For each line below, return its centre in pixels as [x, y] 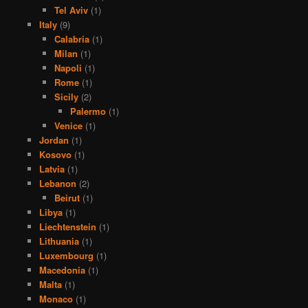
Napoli [68, 68]
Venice [69, 126]
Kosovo [55, 155]
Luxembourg [66, 256]
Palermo [88, 111]
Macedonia [62, 270]
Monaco [56, 299]
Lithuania [59, 241]
